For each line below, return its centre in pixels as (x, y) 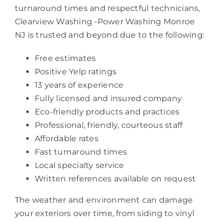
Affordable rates (67, 138)
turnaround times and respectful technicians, (108, 8)
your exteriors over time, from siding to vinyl (105, 213)
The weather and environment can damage (104, 200)
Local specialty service (80, 165)
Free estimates (65, 58)
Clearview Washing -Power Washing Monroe (105, 21)
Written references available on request (115, 178)
